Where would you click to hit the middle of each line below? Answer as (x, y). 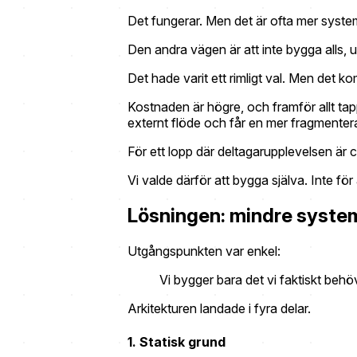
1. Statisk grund (177, 341)
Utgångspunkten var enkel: (204, 251)
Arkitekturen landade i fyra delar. (219, 309)
